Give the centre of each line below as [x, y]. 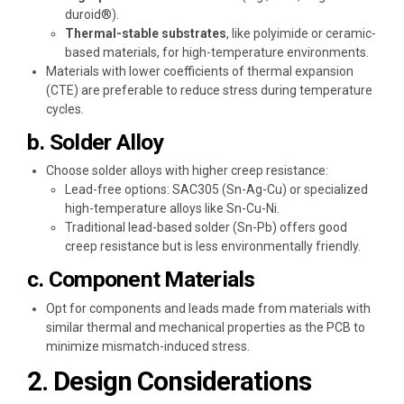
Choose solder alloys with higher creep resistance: [187, 171]
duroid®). [92, 14]
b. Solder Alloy [95, 142]
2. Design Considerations [169, 382]
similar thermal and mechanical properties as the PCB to [206, 328]
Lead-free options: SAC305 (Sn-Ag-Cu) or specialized [216, 190]
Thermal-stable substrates [146, 33]
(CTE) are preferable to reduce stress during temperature [209, 90]
